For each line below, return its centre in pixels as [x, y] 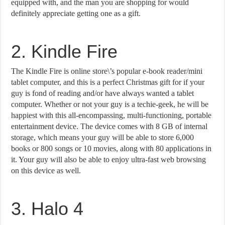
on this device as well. [46, 170]
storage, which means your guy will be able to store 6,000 [103, 137]
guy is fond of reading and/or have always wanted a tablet [103, 93]
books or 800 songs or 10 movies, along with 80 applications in [111, 148]
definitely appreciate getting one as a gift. [76, 13]
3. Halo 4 [47, 208]
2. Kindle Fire [65, 51]
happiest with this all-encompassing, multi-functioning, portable [111, 115]
